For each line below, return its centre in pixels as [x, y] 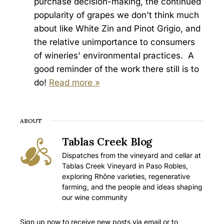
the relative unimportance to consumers [114, 42]
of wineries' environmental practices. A [114, 56]
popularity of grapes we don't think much [116, 15]
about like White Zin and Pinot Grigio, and [117, 29]
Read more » [74, 83]
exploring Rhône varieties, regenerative [126, 176]
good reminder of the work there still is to [116, 69]
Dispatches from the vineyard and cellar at [131, 155]
